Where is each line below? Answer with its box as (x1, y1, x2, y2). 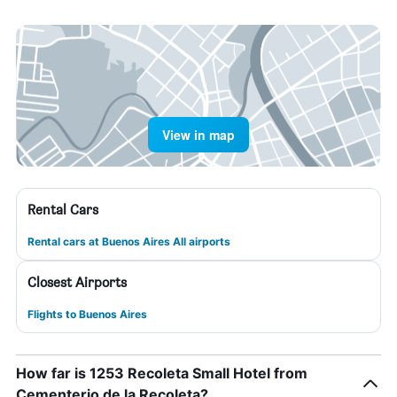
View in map (162, 126, 235, 144)
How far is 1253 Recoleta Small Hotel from (16, 364, 307, 382)
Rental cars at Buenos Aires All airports (27, 235, 230, 248)
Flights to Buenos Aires (27, 307, 147, 321)
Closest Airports (27, 274, 127, 291)
